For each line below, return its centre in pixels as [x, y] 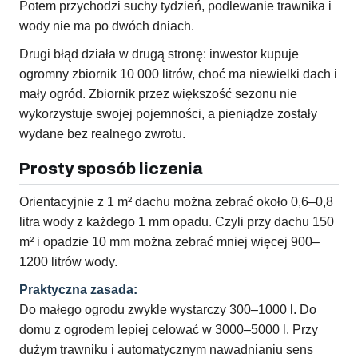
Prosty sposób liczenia [111, 169]
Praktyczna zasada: [78, 290]
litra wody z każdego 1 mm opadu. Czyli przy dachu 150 [177, 222]
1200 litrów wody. [68, 262]
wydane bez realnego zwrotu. [102, 134]
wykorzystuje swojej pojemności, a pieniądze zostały [168, 114]
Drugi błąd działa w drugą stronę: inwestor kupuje [159, 54]
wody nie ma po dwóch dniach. [107, 26]
